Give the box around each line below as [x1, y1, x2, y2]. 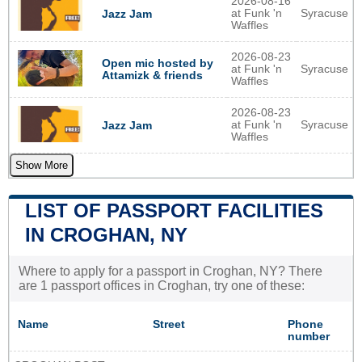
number [288, 330, 330, 343]
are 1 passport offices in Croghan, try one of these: [19, 279, 305, 293]
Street [153, 318, 185, 331]
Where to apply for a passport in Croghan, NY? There [19, 264, 322, 279]
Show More [15, 159, 68, 172]
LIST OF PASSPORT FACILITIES [25, 200, 323, 222]
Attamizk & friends [101, 69, 203, 82]
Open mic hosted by [101, 57, 213, 70]
